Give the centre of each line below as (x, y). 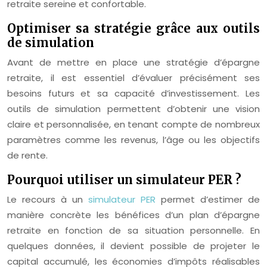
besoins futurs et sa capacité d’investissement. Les (133, 93)
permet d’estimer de (208, 199)
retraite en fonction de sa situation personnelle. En (133, 230)
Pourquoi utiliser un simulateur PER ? (124, 180)
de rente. (27, 155)
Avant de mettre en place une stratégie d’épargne (133, 62)
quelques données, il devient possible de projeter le (133, 246)
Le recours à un (48, 199)
